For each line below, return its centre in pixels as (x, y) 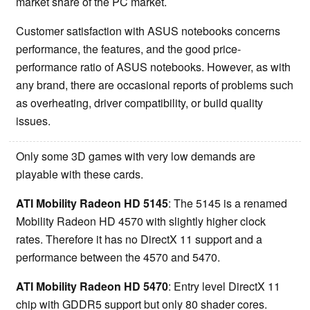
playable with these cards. (80, 174)
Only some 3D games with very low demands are (136, 156)
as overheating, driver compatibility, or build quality (139, 103)
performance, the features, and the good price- (128, 49)
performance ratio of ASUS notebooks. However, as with (153, 67)
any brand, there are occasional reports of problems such (155, 85)
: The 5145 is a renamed (228, 203)
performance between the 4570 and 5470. (118, 257)
